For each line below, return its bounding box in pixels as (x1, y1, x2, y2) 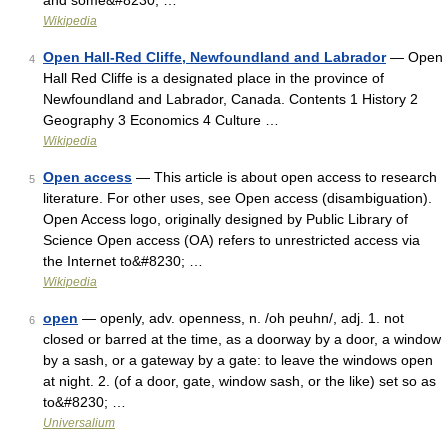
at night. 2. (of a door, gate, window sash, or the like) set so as (43, 373, 436, 389)
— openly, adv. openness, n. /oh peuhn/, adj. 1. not (78, 310, 404, 326)
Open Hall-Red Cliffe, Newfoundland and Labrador (43, 49, 386, 65)
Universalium (43, 416, 115, 430)
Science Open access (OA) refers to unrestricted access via (43, 232, 420, 248)
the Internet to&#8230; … (43, 253, 203, 269)
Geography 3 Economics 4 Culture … (43, 112, 279, 128)
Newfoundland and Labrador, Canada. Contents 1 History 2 (43, 91, 418, 107)
